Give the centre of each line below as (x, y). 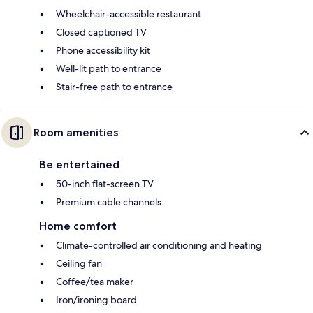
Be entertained (79, 164)
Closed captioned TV (101, 32)
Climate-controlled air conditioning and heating (159, 245)
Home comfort (78, 226)
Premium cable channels (109, 202)
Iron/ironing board (96, 299)
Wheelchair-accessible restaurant (129, 14)
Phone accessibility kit (103, 50)
